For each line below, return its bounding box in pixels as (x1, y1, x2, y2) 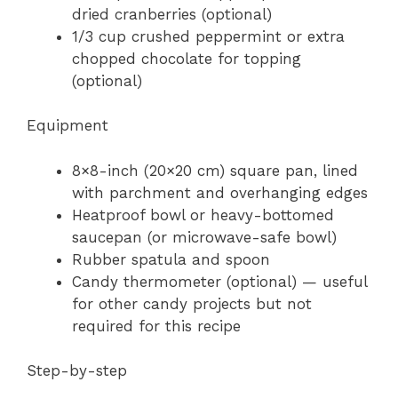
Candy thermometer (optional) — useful (72, 272, 367, 291)
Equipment (27, 116, 108, 134)
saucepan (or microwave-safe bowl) (72, 227, 337, 246)
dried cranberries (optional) (72, 4, 272, 23)
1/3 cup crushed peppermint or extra (72, 27, 345, 45)
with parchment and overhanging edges (72, 183, 368, 202)
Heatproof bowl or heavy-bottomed (72, 205, 334, 224)
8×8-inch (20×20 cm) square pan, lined (72, 161, 358, 179)
